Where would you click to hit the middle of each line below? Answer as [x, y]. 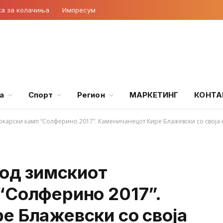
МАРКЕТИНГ [154, 95]
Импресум [79, 10]
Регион [91, 95]
